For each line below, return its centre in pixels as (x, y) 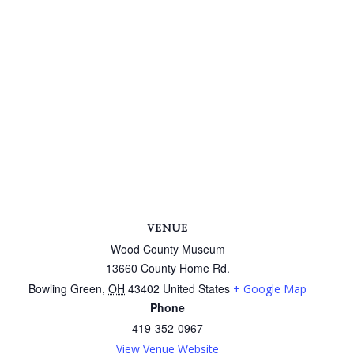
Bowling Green (65, 288)
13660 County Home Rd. (168, 267)
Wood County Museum (168, 249)
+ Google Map (270, 288)
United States (196, 288)
